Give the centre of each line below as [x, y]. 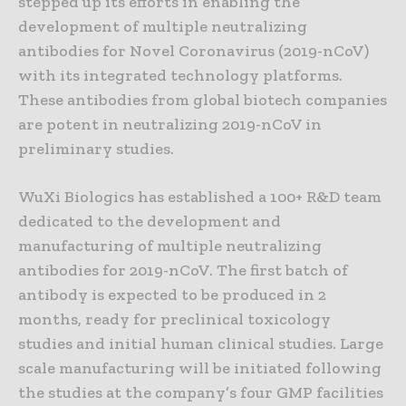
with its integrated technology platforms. [180, 76]
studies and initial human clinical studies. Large [201, 344]
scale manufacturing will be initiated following [200, 368]
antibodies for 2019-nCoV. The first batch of [183, 271]
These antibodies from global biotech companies [203, 100]
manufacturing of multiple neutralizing [170, 246]
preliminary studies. [96, 149]
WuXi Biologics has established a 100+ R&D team [200, 197]
